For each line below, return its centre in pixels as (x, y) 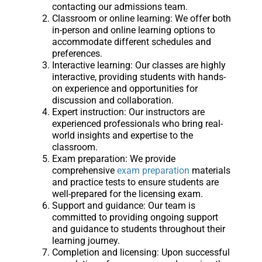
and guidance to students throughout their (138, 229)
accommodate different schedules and (131, 42)
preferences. (77, 54)
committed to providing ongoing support (135, 218)
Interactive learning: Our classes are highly (139, 65)
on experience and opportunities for (125, 89)
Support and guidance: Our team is (123, 206)
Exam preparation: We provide (113, 159)
